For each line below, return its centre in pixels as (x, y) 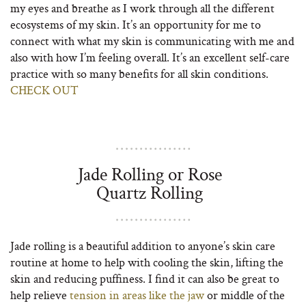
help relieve (40, 295)
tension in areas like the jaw (137, 295)
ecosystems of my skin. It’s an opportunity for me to (136, 24)
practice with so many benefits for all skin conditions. (139, 73)
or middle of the (245, 295)
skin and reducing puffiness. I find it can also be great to (145, 278)
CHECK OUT (44, 90)
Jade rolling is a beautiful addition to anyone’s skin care (143, 246)
